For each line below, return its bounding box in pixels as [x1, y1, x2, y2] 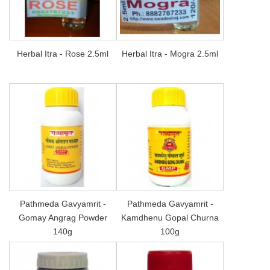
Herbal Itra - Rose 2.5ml [17, 48, 108, 58]
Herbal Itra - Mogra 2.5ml [122, 48, 218, 58]
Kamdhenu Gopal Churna [121, 212, 219, 222]
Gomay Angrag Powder [18, 212, 107, 222]
